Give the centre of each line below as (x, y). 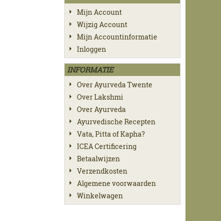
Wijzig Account (102, 24)
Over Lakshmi (100, 97)
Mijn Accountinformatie (117, 37)
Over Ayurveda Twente (115, 84)
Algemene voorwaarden (116, 183)
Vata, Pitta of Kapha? (111, 134)
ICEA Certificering (107, 146)
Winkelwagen (100, 195)
